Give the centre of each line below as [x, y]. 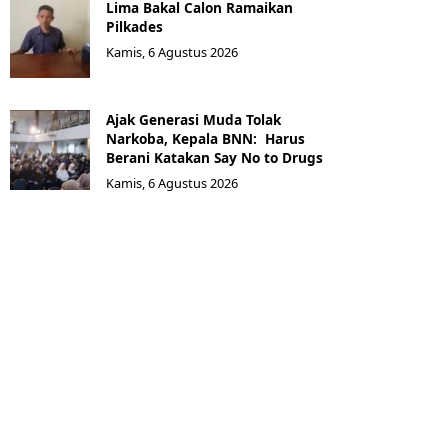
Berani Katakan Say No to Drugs [214, 157]
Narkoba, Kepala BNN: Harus [205, 138]
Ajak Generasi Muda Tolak [193, 119]
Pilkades [134, 26]
